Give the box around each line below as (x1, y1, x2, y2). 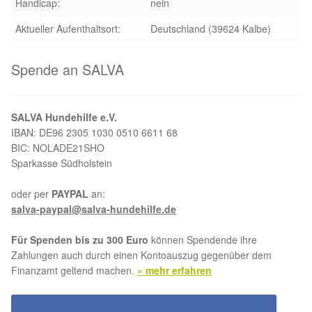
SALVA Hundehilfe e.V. (11, 109, 117, 124)
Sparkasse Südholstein (11, 155, 112, 170)
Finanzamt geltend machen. (11, 263, 137, 277)
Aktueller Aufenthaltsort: (15, 22, 120, 36)
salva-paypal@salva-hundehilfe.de (11, 201, 176, 216)
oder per (11, 186, 52, 201)
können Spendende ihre (151, 232, 257, 247)
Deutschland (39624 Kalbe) (150, 22, 271, 36)
